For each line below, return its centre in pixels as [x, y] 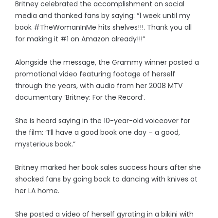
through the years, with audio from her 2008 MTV [99, 86]
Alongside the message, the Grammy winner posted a [107, 62]
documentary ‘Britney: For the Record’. [80, 97]
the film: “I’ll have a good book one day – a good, [98, 132]
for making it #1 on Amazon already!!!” [80, 39]
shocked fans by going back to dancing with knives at [107, 179]
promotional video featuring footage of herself [95, 74]
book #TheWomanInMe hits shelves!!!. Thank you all [104, 27]
